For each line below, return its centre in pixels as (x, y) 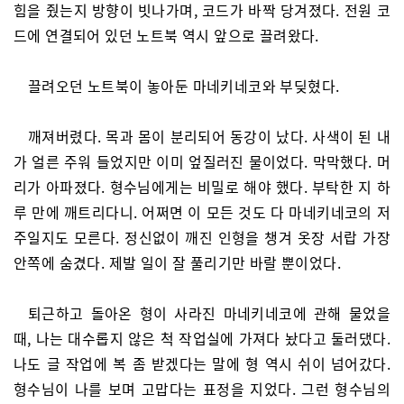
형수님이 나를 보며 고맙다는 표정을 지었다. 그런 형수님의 (202, 389)
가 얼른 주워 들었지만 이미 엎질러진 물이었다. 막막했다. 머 (202, 161)
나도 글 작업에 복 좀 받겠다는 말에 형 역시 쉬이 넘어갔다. (202, 363)
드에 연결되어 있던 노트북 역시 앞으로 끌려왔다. (166, 35)
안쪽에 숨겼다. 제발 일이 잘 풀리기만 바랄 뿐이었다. (177, 262)
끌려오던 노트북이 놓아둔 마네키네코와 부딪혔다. (184, 86)
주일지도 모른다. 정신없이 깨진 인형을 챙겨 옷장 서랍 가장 (202, 237)
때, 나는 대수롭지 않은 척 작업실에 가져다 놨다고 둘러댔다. (202, 338)
